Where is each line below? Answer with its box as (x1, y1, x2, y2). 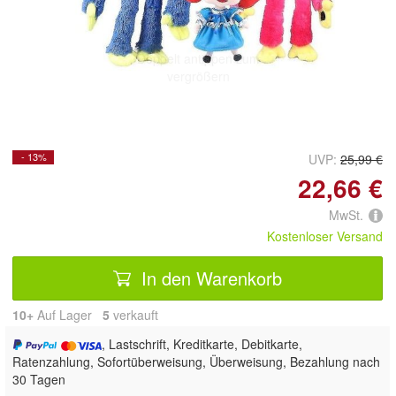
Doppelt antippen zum (136, 49, 260, 67)
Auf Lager (34, 305, 103, 324)
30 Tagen (12, 369, 65, 388)
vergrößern (166, 66, 230, 85)
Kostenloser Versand (267, 226, 383, 245)
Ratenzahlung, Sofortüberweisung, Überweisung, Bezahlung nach (12, 352, 380, 370)
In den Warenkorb (136, 264, 282, 291)
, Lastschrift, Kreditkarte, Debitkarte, (102, 334, 303, 353)
